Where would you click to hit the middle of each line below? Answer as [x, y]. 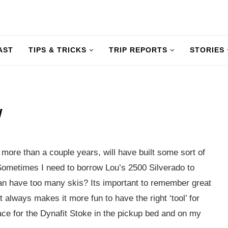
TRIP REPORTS [138, 50]
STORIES [207, 50]
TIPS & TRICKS [58, 50]
